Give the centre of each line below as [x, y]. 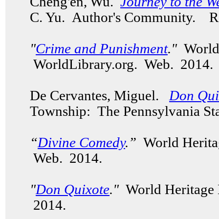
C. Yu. [47, 17]
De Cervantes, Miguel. [99, 96]
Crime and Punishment [102, 49]
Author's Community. [135, 17]
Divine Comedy [81, 142]
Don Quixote [73, 189]
